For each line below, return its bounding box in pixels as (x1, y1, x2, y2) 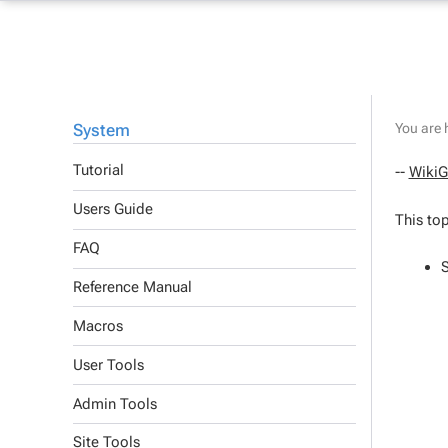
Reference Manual (73, 278, 192, 297)
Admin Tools (73, 394, 157, 413)
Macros (73, 316, 123, 335)
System (73, 119, 130, 140)
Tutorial (73, 161, 124, 180)
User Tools (73, 355, 144, 374)
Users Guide (73, 200, 153, 219)
